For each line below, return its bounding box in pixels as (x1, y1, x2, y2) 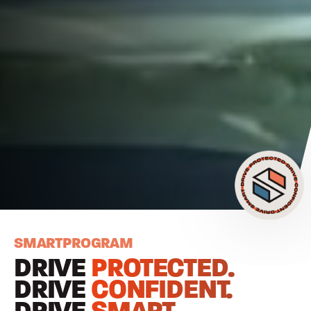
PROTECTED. (90, 256, 235, 284)
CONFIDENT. (90, 278, 233, 305)
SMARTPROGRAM (14, 236, 133, 253)
